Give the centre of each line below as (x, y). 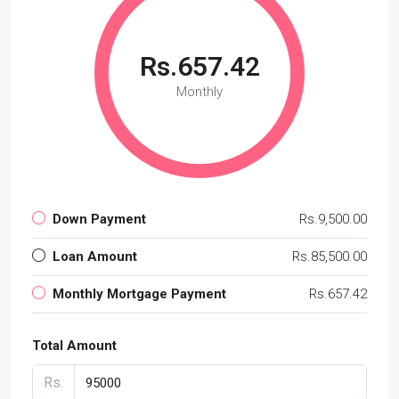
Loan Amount (95, 256)
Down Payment (99, 219)
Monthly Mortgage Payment (139, 293)
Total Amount (74, 345)
